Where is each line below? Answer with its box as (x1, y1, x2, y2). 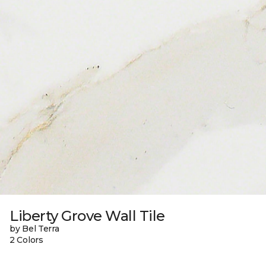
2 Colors (9, 235, 43, 246)
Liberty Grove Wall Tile (9, 207, 165, 225)
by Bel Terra (9, 223, 59, 235)
